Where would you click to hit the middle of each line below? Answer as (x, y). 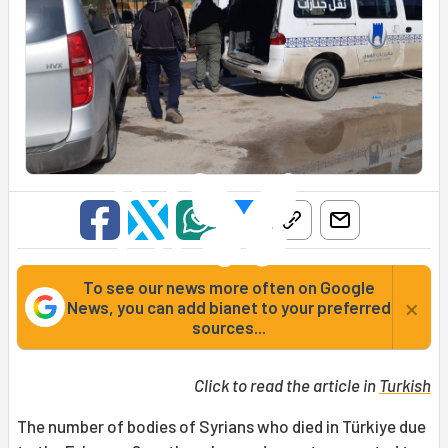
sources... (228, 327)
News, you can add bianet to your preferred (228, 307)
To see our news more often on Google (228, 287)
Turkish (405, 385)
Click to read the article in (286, 385)
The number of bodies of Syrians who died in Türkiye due (221, 426)
